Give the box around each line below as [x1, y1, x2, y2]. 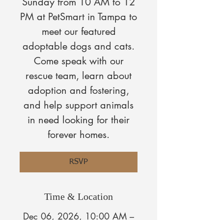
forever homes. [48, 128, 110, 141]
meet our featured [41, 25, 116, 38]
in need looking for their [27, 113, 130, 126]
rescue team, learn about [26, 69, 132, 82]
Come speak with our [33, 54, 124, 67]
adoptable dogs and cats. [23, 39, 135, 53]
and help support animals [24, 98, 134, 111]
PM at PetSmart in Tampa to [20, 10, 137, 23]
